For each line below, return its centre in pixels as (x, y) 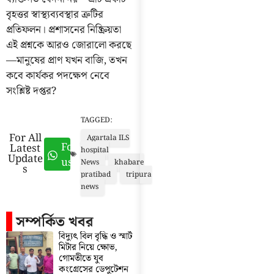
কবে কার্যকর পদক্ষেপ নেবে (58, 76)
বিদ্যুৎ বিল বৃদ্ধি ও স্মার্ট (95, 236)
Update (25, 159)
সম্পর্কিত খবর (55, 222)
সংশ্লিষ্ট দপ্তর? (31, 91)
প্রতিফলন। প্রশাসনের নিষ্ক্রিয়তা (64, 30)
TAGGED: (97, 120)
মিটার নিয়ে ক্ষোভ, (88, 247)
